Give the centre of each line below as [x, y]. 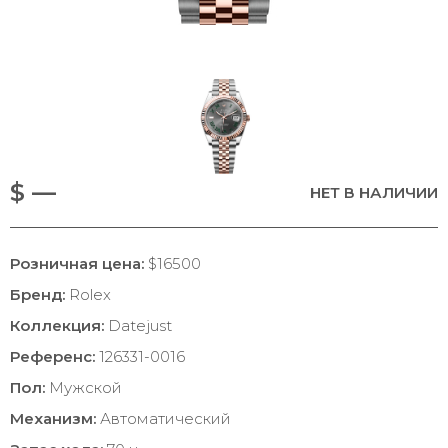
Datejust [138, 325]
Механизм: [53, 418]
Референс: [52, 356]
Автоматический [163, 418]
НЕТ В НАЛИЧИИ [374, 192]
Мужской [83, 387]
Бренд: [37, 294]
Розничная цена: [77, 263]
